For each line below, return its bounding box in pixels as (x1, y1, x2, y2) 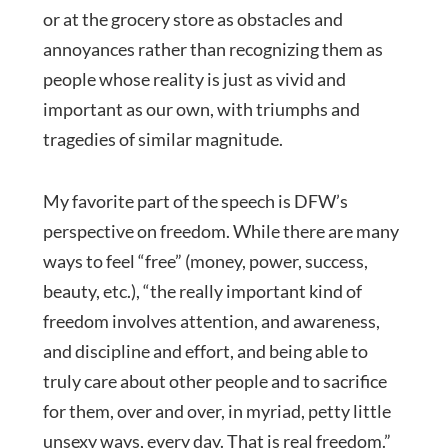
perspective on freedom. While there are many (42, 219, 399, 242)
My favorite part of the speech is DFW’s (42, 189, 348, 212)
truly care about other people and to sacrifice (42, 369, 387, 392)
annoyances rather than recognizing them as (42, 37, 383, 60)
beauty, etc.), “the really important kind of (42, 279, 362, 302)
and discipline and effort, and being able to (42, 339, 368, 362)
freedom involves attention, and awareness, (42, 309, 380, 332)
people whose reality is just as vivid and (42, 67, 346, 90)
